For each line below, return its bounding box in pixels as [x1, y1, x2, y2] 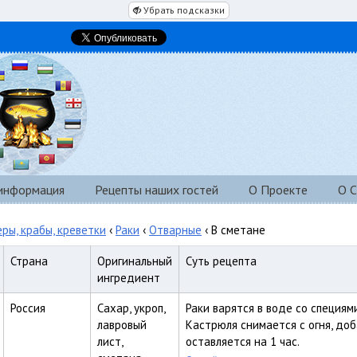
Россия [10, 300, 45, 316]
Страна [10, 253, 48, 269]
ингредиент [97, 270, 160, 285]
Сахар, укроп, [97, 300, 166, 316]
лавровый [97, 317, 147, 332]
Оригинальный [97, 253, 172, 269]
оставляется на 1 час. [186, 334, 300, 349]
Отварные [149, 222, 202, 237]
